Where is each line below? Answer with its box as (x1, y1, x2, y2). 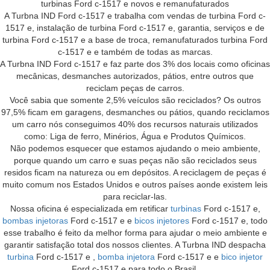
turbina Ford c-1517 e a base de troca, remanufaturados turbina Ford (2, 34, 268, 45)
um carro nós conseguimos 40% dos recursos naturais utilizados (12, 119, 258, 129)
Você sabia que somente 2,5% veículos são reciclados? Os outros (9, 95, 261, 105)
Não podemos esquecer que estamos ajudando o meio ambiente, (10, 143, 260, 153)
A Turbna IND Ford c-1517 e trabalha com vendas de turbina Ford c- (4, 10, 266, 20)
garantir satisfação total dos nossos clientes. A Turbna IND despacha (4, 239, 266, 250)
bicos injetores (134, 215, 189, 225)
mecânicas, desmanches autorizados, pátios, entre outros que (16, 71, 254, 81)
